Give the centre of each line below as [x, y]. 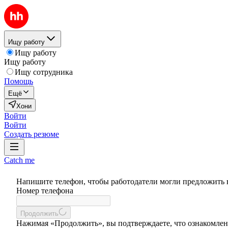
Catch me [19, 160]
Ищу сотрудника [44, 72]
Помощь [19, 81]
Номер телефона [45, 191]
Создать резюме [32, 134]
